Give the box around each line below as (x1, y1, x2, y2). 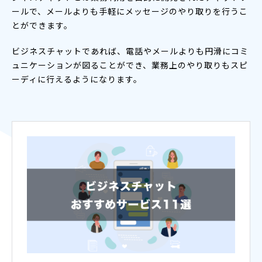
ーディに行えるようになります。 (12, 73, 142, 85)
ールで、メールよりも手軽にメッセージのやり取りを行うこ (12, 5, 248, 17)
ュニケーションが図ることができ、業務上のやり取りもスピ (12, 58, 248, 71)
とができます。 (12, 19, 73, 31)
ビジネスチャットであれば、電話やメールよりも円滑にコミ (12, 44, 249, 57)
